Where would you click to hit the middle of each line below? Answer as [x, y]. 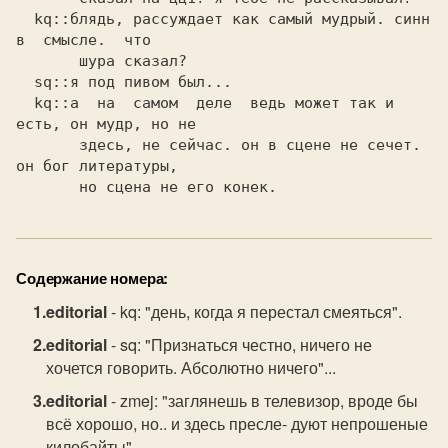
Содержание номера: [92, 278]
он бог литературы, [97, 166]
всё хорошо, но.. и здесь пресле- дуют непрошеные [237, 423]
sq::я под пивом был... [25, 82]
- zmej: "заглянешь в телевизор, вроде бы [263, 400]
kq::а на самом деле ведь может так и [25, 103]
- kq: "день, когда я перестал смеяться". [255, 311]
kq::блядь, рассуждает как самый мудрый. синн [25, 19]
